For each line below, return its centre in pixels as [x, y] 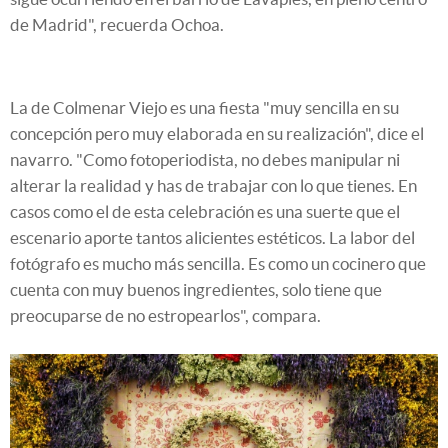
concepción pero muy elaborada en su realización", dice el [217, 134]
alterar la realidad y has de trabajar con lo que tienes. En [213, 186]
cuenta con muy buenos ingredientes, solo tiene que [196, 290]
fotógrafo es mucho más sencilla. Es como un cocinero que [218, 264]
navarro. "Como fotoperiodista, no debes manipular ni [205, 160]
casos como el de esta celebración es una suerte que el [205, 212]
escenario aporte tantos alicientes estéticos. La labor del [212, 238]
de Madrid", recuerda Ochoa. [117, 25]
